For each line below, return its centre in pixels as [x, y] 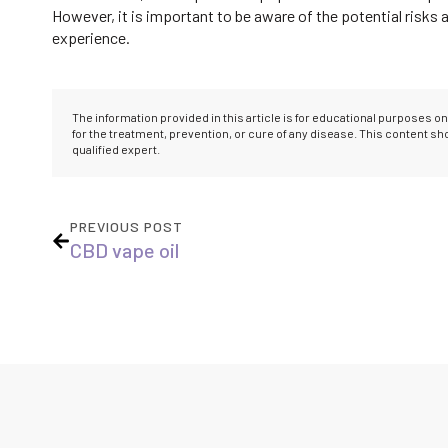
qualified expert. [116, 149]
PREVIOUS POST [126, 227]
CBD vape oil [124, 250]
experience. [91, 38]
